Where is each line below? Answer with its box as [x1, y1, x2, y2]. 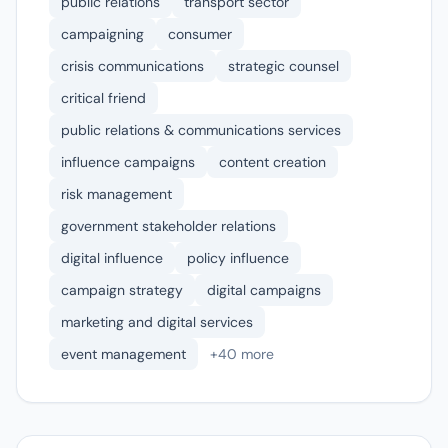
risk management [61, 185, 172, 203]
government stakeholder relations [61, 217, 276, 235]
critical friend [61, 89, 146, 107]
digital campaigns [207, 281, 321, 299]
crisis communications [61, 57, 204, 75]
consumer [168, 25, 232, 43]
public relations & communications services [61, 121, 341, 139]
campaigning [61, 25, 144, 43]
